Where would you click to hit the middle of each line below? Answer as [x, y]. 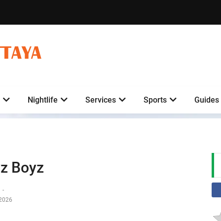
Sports [155, 100]
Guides [207, 100]
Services [101, 100]
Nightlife [43, 100]
